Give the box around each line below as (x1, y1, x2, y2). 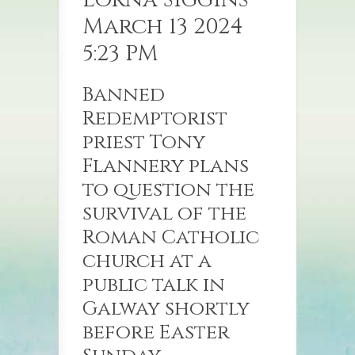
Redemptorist (82, 105, 227, 132)
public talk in (82, 272, 225, 299)
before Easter (82, 319, 230, 346)
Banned (82, 82, 165, 109)
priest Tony (82, 129, 205, 156)
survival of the (82, 200, 246, 227)
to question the (82, 177, 254, 204)
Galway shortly (82, 296, 250, 323)
